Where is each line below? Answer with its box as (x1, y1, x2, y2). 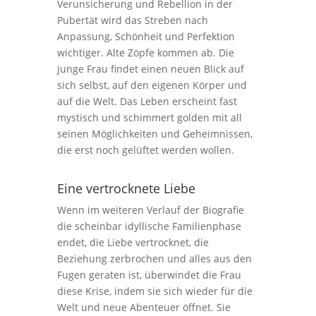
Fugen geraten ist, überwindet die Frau (56, 268, 241, 281)
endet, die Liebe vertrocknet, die (56, 236, 209, 249)
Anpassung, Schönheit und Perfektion (56, 30, 235, 43)
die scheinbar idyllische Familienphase (56, 219, 241, 233)
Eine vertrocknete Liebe (56, 180, 195, 197)
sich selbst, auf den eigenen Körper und (56, 78, 247, 92)
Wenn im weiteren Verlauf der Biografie (56, 203, 244, 217)
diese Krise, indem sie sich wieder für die (56, 284, 253, 298)
